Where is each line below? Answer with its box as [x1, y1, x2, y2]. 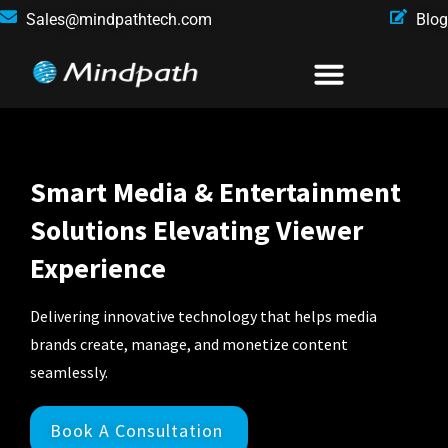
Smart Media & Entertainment [30, 174, 401, 210]
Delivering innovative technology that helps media [30, 306, 377, 326]
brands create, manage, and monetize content [30, 334, 348, 354]
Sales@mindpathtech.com [26, 10, 213, 29]
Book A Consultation [50, 419, 228, 442]
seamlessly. [30, 362, 108, 382]
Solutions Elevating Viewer [30, 212, 363, 248]
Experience [30, 250, 166, 286]
